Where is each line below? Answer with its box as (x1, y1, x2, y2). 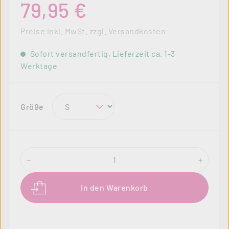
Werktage (20, 61, 58, 71)
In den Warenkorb (81, 182, 148, 192)
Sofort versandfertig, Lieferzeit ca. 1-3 (28, 49, 175, 58)
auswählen (43, 101, 86, 111)
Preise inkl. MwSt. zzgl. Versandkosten (20, 26, 166, 36)
